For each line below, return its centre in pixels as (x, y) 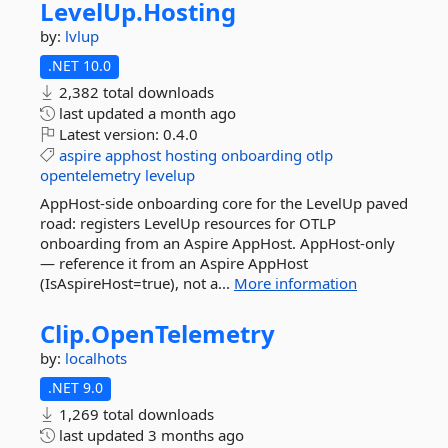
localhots (96, 358)
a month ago (192, 113)
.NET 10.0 (79, 65)
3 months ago (196, 435)
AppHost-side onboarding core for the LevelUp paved (224, 203)
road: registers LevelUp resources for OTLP (188, 223)
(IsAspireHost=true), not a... (137, 283)
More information (295, 283)
